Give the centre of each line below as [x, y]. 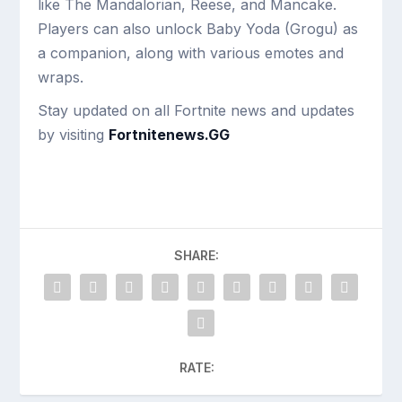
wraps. [61, 77]
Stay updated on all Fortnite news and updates [197, 110]
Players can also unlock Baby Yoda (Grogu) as [198, 28]
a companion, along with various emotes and [191, 52]
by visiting [74, 134]
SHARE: [197, 255]
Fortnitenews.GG [170, 134]
